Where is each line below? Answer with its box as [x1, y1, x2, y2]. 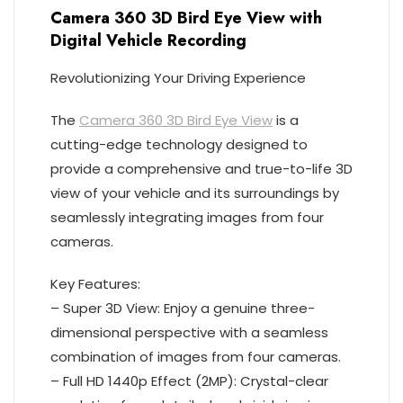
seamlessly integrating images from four [50, 208, 324, 227]
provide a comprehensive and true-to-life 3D [50, 159, 353, 178]
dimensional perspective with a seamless [50, 323, 328, 342]
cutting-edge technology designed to [50, 135, 308, 154]
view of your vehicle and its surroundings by [50, 184, 339, 202]
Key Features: [50, 274, 140, 293]
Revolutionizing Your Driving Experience [50, 68, 306, 87]
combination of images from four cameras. [50, 347, 341, 366]
